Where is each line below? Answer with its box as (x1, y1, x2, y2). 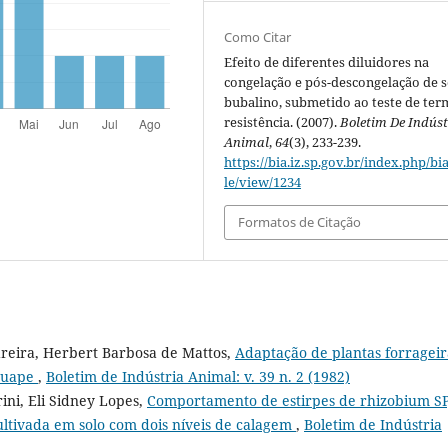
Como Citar (224, 28, 292, 47)
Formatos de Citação (238, 213, 362, 232)
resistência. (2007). (224, 113, 341, 132)
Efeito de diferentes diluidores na (224, 53, 430, 72)
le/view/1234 (224, 173, 302, 192)
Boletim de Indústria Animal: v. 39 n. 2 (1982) (46, 366, 350, 386)
